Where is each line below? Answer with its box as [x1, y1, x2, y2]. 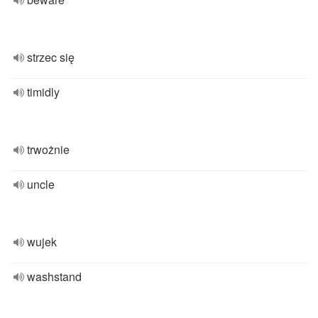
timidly [27, 84, 60, 100]
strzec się [27, 49, 75, 65]
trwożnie [27, 141, 70, 158]
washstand [27, 268, 82, 285]
